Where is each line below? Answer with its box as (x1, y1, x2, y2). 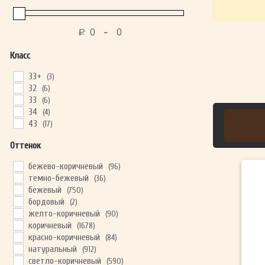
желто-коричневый (28, 208, 100, 219)
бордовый (28, 196, 64, 208)
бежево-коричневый (28, 161, 103, 172)
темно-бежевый (28, 173, 89, 184)
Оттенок (9, 140, 41, 151)
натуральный (28, 244, 77, 255)
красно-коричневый (28, 232, 100, 243)
